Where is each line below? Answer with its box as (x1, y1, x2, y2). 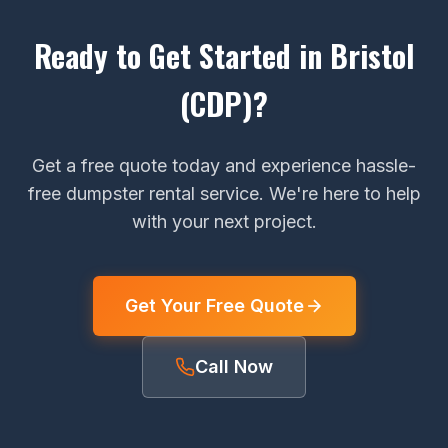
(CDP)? (180, 81, 268, 126)
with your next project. (131, 211, 317, 232)
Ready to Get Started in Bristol (34, 33, 414, 78)
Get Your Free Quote (124, 295, 304, 316)
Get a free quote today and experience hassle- (32, 155, 416, 176)
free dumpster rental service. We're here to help (27, 183, 421, 204)
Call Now (195, 356, 273, 377)
